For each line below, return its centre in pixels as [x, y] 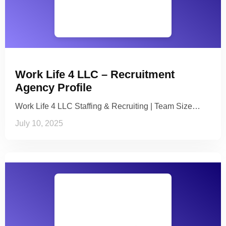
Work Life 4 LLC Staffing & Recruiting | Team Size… [108, 106]
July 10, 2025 [39, 124]
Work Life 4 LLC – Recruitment [95, 75]
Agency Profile [53, 88]
